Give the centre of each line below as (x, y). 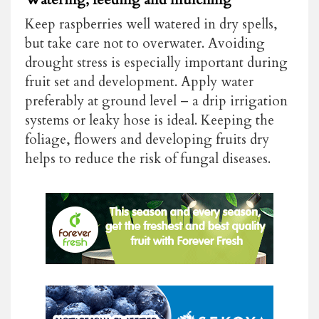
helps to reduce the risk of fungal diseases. (148, 158)
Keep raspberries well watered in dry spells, (151, 24)
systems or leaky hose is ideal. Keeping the (150, 120)
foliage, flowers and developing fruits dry (147, 139)
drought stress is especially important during (156, 62)
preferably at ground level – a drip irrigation (156, 101)
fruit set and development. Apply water (139, 82)
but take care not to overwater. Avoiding (145, 43)
